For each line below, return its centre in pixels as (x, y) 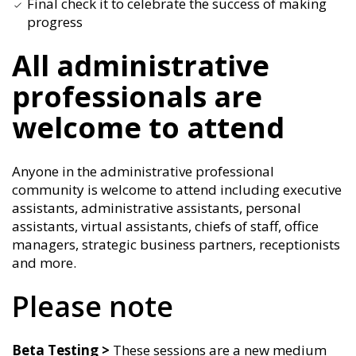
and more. (44, 263)
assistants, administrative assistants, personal (157, 208)
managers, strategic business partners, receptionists (176, 245)
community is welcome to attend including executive (177, 190)
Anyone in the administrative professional (143, 172)
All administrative (141, 66)
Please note (93, 307)
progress (55, 22)
